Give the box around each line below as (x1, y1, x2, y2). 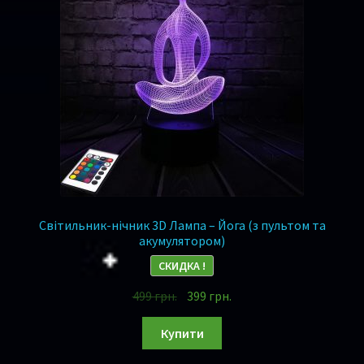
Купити (160, 324, 204, 341)
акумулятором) (139, 232, 225, 249)
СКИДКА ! (158, 258, 206, 274)
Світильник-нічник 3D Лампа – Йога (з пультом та (38, 216, 326, 233)
